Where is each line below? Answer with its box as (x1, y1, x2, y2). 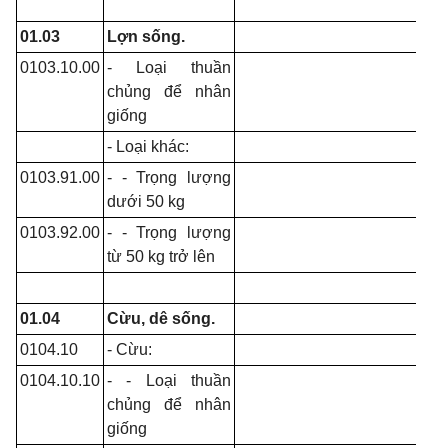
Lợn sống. (107, 28, 185, 45)
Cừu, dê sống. (107, 310, 215, 327)
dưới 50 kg (107, 193, 185, 210)
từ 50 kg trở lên (107, 248, 215, 265)
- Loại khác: (107, 138, 189, 155)
